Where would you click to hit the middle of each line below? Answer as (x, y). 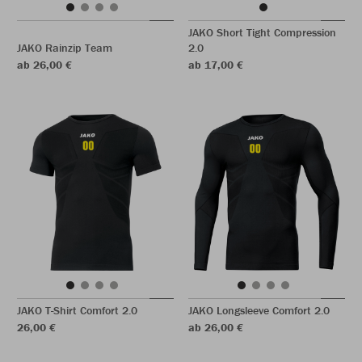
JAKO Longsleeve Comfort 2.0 (259, 310)
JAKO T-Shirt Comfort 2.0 (77, 310)
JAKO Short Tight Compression (262, 32)
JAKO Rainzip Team (65, 48)
